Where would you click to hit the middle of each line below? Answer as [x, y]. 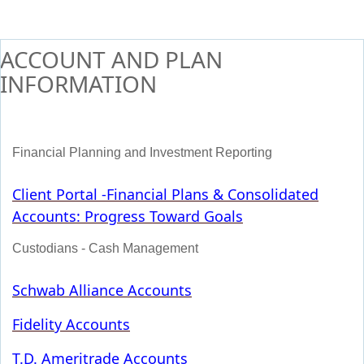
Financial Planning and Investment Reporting [142, 152]
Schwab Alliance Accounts [102, 290]
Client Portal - [59, 194]
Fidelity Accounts [71, 324]
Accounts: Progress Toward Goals [128, 216]
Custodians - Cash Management [105, 248]
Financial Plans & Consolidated [212, 194]
